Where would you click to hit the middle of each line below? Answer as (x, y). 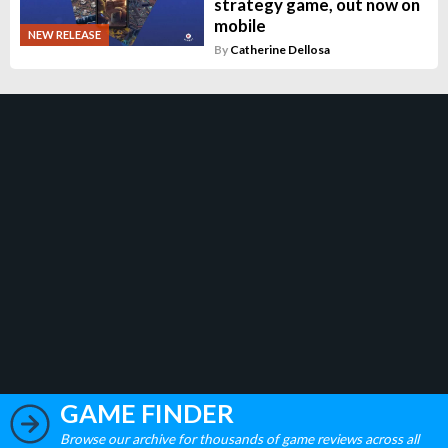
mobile (239, 25)
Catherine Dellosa (279, 49)
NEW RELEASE (64, 34)
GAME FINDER (147, 413)
